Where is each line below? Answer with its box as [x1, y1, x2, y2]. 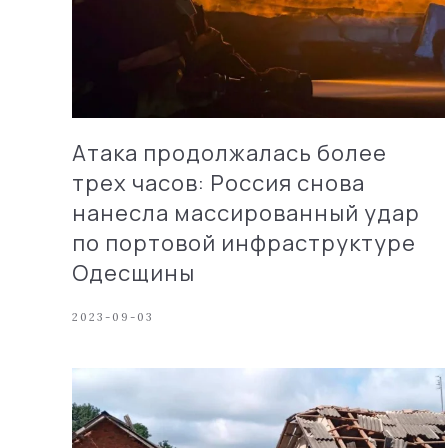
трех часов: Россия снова [72, 167, 365, 198]
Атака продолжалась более [72, 137, 387, 168]
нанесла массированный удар [72, 197, 420, 228]
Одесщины [72, 257, 195, 288]
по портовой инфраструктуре [72, 227, 416, 258]
